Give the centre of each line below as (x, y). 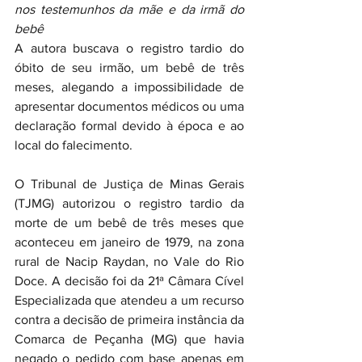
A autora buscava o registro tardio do (129, 48)
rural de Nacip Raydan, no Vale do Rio (129, 261)
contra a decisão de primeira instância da (129, 320)
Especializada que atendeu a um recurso (129, 300)
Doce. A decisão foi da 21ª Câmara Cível (129, 281)
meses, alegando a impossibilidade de (129, 87)
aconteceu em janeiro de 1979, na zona (129, 242)
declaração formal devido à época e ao (129, 126)
